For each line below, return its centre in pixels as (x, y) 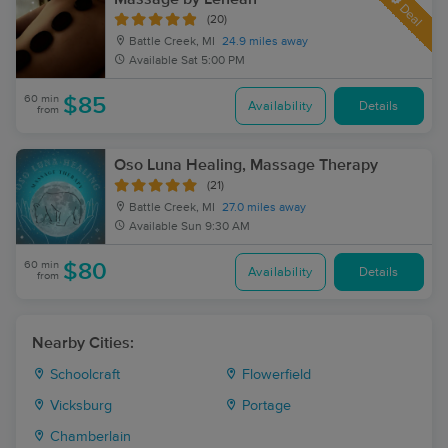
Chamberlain (88, 437)
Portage (264, 406)
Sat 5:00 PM (213, 61)
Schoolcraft (83, 375)
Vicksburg (79, 406)
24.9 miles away (265, 42)
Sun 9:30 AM (215, 227)
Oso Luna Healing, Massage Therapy (246, 165)
